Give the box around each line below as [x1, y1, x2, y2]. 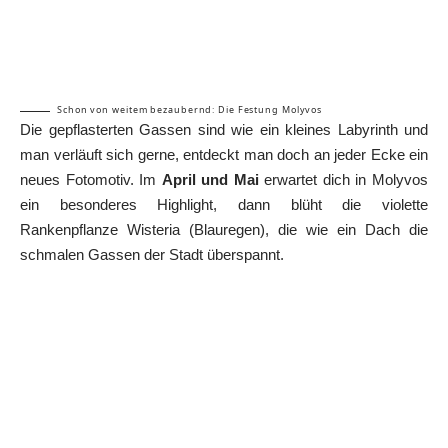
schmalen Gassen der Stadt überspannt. [20, 246, 284, 264]
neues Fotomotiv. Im [20, 171, 162, 189]
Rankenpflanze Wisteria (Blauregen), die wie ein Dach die [20, 221, 428, 239]
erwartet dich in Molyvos [258, 171, 429, 189]
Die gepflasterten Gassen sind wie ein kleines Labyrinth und [20, 121, 428, 139]
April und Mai [161, 171, 259, 189]
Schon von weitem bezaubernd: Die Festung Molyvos [57, 103, 323, 117]
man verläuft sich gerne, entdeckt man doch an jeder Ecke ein [20, 146, 428, 164]
